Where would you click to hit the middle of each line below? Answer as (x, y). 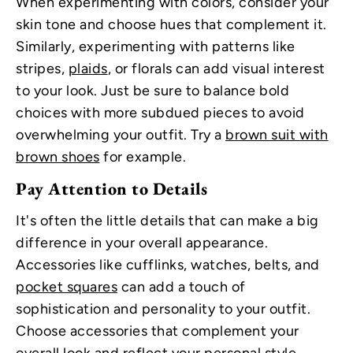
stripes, (42, 69)
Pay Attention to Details (111, 188)
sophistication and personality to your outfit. (163, 309)
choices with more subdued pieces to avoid (160, 113)
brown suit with (277, 135)
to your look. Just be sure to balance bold (152, 91)
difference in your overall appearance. (142, 243)
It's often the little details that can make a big (167, 221)
